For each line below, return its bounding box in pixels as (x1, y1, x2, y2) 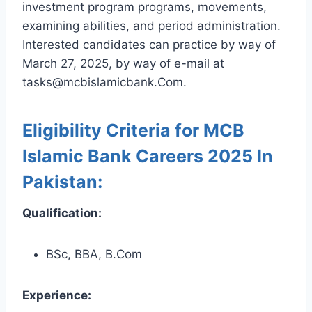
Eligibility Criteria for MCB (22, 120, 244, 141)
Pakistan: (22, 171, 102, 193)
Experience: (22, 288, 91, 302)
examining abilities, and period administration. (22, 18, 281, 33)
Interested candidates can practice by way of (22, 37, 276, 52)
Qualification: (22, 205, 102, 220)
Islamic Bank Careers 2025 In (22, 146, 273, 167)
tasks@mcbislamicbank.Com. (22, 75, 187, 89)
